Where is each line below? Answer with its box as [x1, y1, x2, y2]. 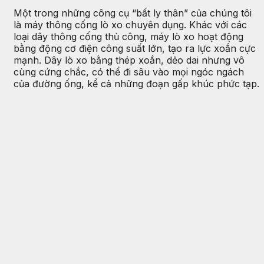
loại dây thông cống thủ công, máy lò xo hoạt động [14, 31, 243, 43]
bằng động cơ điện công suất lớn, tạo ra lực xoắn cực [14, 42, 256, 55]
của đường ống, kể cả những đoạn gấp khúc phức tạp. [14, 78, 259, 90]
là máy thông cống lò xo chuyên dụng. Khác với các [14, 19, 247, 31]
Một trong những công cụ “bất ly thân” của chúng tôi [14, 7, 252, 19]
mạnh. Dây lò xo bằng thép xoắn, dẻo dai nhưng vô [14, 54, 245, 67]
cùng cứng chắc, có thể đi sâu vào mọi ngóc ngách [14, 66, 244, 78]
